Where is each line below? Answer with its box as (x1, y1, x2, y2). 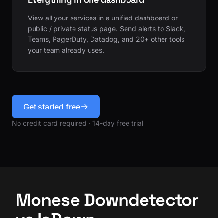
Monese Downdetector (16, 188, 198, 211)
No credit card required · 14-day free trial (12, 118, 143, 127)
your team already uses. (28, 45, 104, 54)
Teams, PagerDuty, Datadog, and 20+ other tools (28, 35, 184, 43)
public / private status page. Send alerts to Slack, (28, 24, 185, 33)
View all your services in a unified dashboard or (28, 13, 178, 22)
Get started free (23, 101, 80, 111)
